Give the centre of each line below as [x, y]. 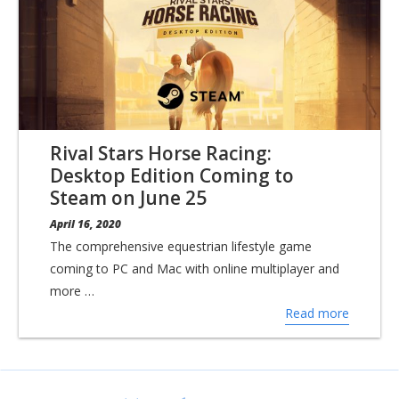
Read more [317, 313]
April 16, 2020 [85, 224]
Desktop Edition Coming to [172, 175]
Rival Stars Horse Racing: [161, 153]
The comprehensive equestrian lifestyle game [181, 247]
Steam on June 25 [128, 197]
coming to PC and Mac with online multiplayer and [195, 269]
